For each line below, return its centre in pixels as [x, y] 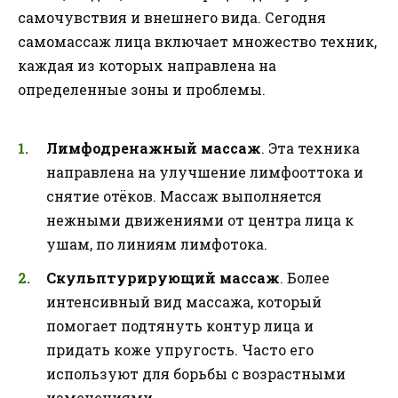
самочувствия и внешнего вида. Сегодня [172, 18]
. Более [305, 278]
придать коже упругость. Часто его [180, 350]
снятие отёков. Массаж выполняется [184, 195]
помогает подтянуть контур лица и [180, 326]
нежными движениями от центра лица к [200, 219]
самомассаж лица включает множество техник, [197, 42]
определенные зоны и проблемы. [142, 90]
